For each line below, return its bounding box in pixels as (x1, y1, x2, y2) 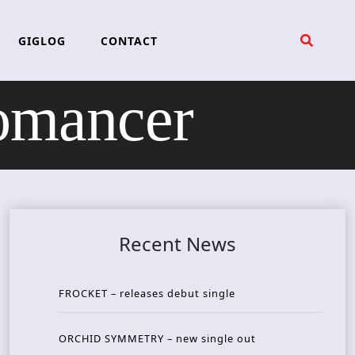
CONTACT (100, 32, 158, 48)
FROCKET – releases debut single (59, 286, 235, 301)
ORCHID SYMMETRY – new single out (59, 331, 256, 346)
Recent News (119, 231, 236, 258)
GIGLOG (17, 32, 66, 48)
